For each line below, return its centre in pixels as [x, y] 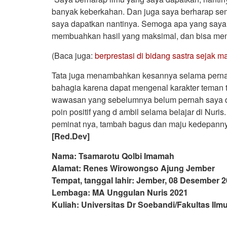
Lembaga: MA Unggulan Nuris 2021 [120, 192]
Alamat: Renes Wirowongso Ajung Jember [133, 168]
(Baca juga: [73, 55]
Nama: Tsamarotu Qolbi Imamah [113, 156]
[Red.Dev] [71, 136]
